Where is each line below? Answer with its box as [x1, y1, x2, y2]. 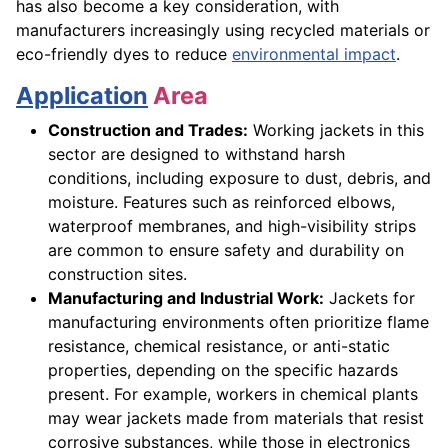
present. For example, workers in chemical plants [48, 384, 418, 405]
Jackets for [324, 288, 415, 309]
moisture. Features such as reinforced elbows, [48, 192, 395, 213]
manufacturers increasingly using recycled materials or [16, 20, 430, 41]
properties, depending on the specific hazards [48, 360, 398, 381]
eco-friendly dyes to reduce [16, 44, 232, 65]
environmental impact [232, 44, 396, 65]
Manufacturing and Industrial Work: [48, 288, 324, 309]
